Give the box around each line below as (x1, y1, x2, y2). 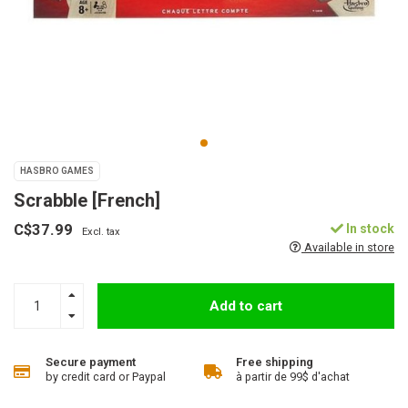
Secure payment (46, 355, 136, 369)
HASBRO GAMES (20, 166, 94, 176)
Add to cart (209, 297, 282, 314)
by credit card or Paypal (46, 370, 166, 383)
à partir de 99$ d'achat (236, 370, 350, 383)
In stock (343, 221, 394, 236)
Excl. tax (82, 226, 120, 238)
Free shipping (236, 355, 313, 369)
